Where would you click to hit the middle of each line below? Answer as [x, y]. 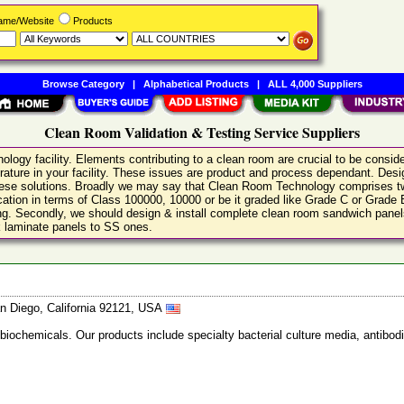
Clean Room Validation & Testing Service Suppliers [202, 132]
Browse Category [83, 84]
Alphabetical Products [196, 84]
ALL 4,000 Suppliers [315, 84]
